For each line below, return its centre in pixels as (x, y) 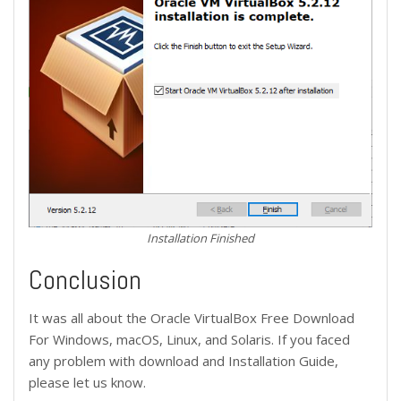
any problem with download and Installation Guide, (183, 361)
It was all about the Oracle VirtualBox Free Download (192, 318)
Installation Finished (200, 238)
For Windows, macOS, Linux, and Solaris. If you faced (189, 339)
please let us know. (87, 382)
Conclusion (85, 280)
